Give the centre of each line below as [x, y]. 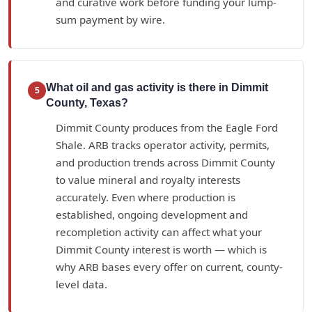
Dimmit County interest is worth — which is [161, 249]
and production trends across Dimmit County [165, 162]
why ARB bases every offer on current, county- [169, 266]
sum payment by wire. [110, 19]
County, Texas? [87, 102]
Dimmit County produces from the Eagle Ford [167, 127]
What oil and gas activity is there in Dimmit [157, 87]
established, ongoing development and [152, 214]
